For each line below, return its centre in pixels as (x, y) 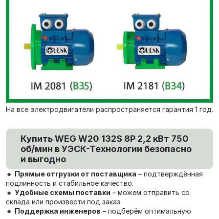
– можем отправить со (150, 193)
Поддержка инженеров (58, 211)
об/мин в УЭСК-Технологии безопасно (106, 149)
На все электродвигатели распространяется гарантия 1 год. (109, 109)
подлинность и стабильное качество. (70, 183)
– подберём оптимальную (146, 211)
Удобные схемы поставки (63, 193)
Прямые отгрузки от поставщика (76, 174)
